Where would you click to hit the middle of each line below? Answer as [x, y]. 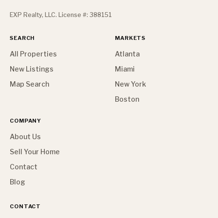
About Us [25, 136]
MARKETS [130, 38]
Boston [127, 99]
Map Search [29, 84]
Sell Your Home [35, 152]
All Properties [33, 54]
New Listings [32, 69]
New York [130, 84]
